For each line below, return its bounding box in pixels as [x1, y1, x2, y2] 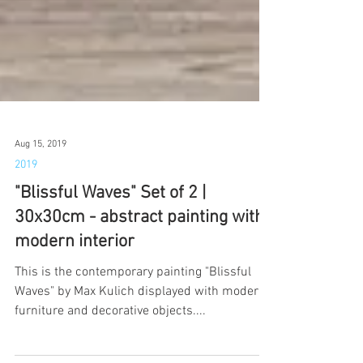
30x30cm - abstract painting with [15, 255, 264, 277]
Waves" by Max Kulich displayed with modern [15, 332, 266, 348]
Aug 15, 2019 [15, 187, 66, 199]
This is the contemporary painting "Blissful [15, 313, 251, 329]
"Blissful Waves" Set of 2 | [15, 231, 206, 253]
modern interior [15, 280, 135, 301]
